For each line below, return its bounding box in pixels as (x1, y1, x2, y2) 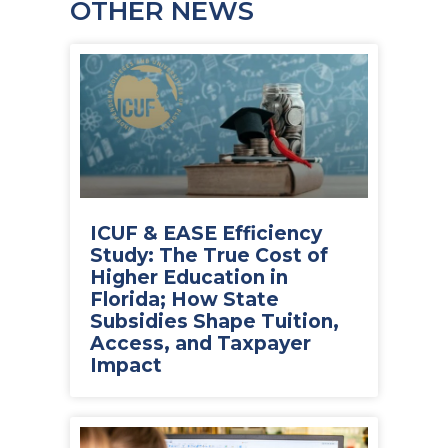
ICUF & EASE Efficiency (90, 222, 322, 245)
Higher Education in (90, 266, 288, 289)
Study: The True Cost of (90, 244, 328, 267)
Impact (90, 354, 162, 377)
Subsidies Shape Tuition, (90, 310, 339, 333)
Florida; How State (90, 288, 279, 311)
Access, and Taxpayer (90, 332, 311, 355)
